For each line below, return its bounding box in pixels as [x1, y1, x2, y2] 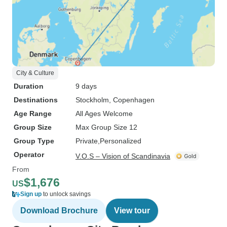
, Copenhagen [109, 96, 155, 104]
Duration [14, 82, 44, 90]
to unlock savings [42, 191, 91, 198]
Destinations [14, 96, 58, 104]
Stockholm [75, 96, 109, 104]
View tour [114, 206, 150, 215]
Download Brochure [20, 206, 98, 215]
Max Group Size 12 [75, 123, 137, 131]
